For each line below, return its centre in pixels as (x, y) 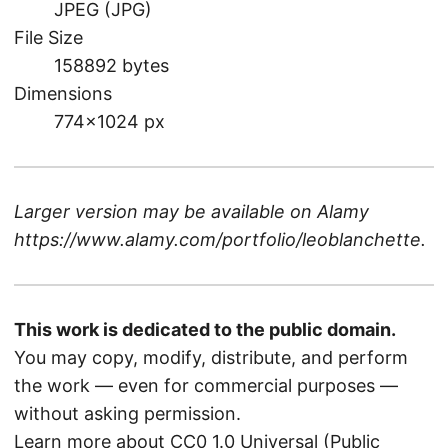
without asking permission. (127, 413)
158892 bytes (111, 65)
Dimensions (63, 93)
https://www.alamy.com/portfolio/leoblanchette (217, 239)
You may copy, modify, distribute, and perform (211, 357)
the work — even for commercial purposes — (206, 385)
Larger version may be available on (165, 211)
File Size (48, 37)
